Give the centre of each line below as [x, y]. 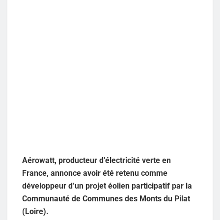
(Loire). [35, 211]
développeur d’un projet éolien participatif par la [107, 186]
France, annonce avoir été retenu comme [95, 173]
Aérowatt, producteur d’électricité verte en [96, 160]
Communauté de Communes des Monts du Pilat [106, 198]
